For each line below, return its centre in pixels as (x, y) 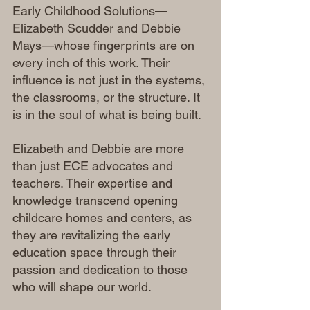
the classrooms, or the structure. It (108, 97)
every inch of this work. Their (93, 63)
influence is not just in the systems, (110, 80)
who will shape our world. (82, 287)
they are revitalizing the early (93, 235)
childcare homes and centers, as (104, 218)
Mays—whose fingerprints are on (105, 45)
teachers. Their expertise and (94, 183)
